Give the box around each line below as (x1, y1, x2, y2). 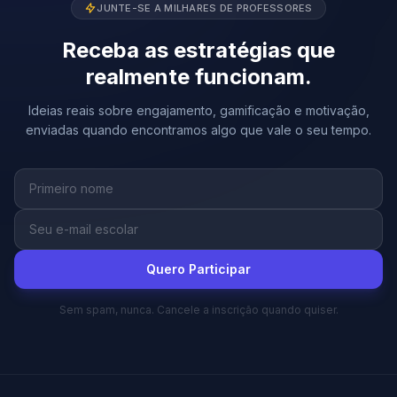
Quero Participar (146, 261, 251, 276)
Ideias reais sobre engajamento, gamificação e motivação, (27, 103, 370, 118)
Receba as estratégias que (62, 37, 335, 63)
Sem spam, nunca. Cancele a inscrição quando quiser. (58, 303, 339, 316)
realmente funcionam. (85, 64, 312, 90)
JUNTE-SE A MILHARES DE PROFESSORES (97, 2, 313, 14)
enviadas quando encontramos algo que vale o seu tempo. (26, 122, 371, 137)
